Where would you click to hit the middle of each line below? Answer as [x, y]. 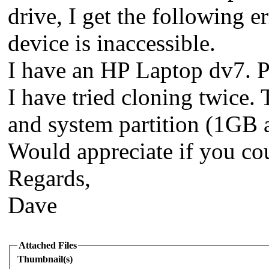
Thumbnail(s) [45, 259]
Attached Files [48, 245]
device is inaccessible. [112, 43]
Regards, [49, 178]
